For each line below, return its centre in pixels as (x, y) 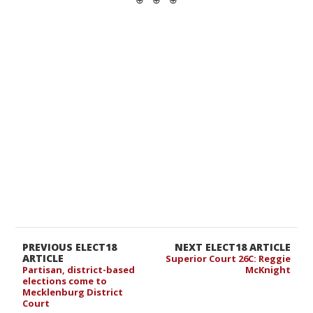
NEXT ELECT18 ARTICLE (232, 247)
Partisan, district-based (79, 270)
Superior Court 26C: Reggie (228, 259)
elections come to (65, 281)
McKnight (268, 270)
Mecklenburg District (73, 292)
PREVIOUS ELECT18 (70, 247)
